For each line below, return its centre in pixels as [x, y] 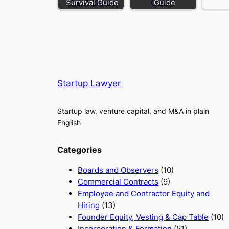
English [69, 123]
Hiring [89, 205]
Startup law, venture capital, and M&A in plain [133, 111]
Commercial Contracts [118, 182]
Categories [79, 150]
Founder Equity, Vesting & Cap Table [143, 217]
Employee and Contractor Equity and [144, 194]
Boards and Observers [118, 170]
